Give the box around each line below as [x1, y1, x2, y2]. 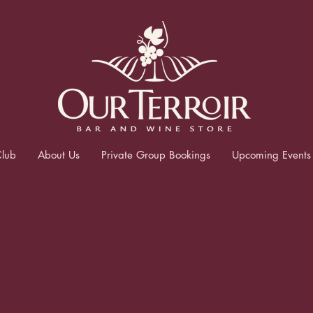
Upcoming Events [231, 148, 311, 161]
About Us [37, 148, 80, 161]
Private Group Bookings [101, 148, 210, 161]
